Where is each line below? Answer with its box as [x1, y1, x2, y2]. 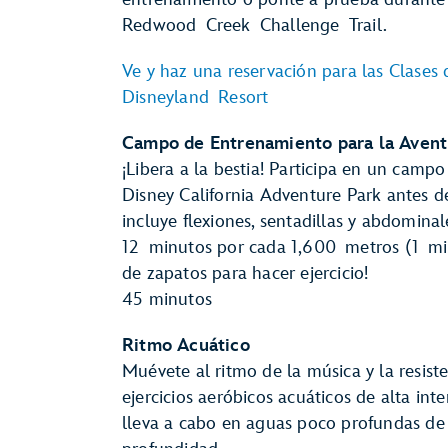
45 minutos [122, 289, 212, 310]
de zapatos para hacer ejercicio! [122, 263, 369, 284]
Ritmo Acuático [122, 335, 250, 356]
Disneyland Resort [122, 87, 269, 108]
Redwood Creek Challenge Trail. [122, 15, 387, 36]
